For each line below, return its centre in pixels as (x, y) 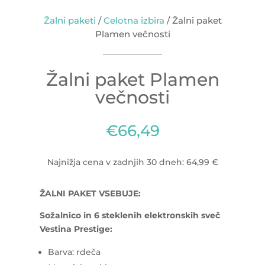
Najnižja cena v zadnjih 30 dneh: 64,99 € (132, 162)
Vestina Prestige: (76, 229)
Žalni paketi (70, 20)
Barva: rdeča (75, 252)
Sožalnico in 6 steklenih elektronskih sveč (130, 215)
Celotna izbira (134, 20)
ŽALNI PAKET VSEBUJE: (91, 193)
